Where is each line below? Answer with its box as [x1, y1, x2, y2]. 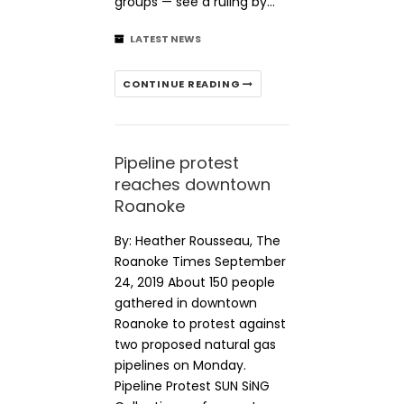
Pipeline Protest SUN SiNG [115, 377, 270, 395]
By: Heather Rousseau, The [115, 232, 280, 250]
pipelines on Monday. [115, 356, 246, 374]
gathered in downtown [115, 294, 257, 312]
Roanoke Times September [115, 252, 286, 271]
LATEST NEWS [130, 32, 201, 46]
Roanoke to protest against [115, 315, 286, 333]
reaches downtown [115, 173, 271, 196]
